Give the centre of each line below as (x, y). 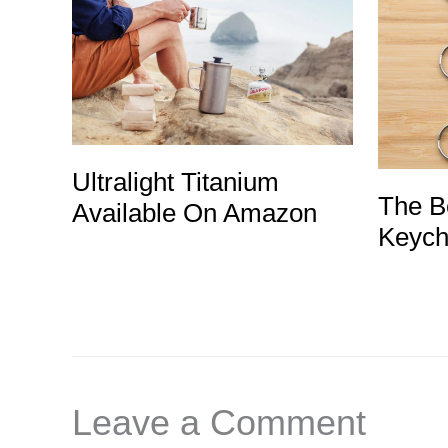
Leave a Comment (219, 422)
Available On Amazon (194, 212)
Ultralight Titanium (175, 181)
